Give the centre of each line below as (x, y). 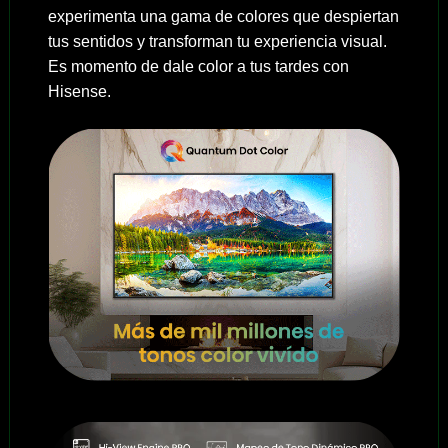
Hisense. (79, 91)
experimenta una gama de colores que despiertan (223, 16)
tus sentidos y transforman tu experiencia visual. (217, 41)
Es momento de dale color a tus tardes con (198, 66)
